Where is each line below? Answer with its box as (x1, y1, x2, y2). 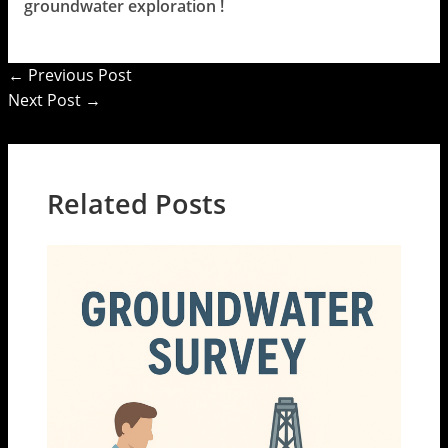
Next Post (8, 88, 86, 111)
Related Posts (47, 185, 227, 223)
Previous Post (24, 63, 133, 86)
